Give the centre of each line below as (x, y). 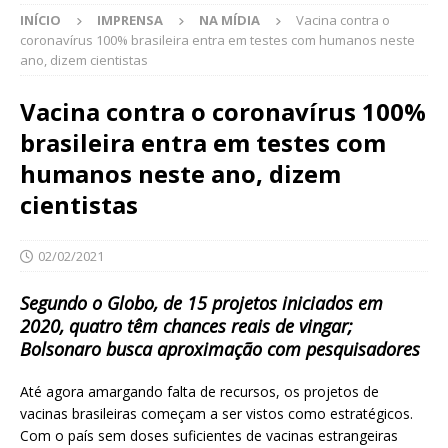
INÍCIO (40, 20)
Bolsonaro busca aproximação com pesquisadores (220, 349)
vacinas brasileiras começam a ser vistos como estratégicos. (216, 414)
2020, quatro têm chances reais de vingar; (186, 326)
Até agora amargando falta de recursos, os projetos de (199, 392)
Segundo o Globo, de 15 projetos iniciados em (201, 303)
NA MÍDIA (229, 20)
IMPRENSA (130, 20)
